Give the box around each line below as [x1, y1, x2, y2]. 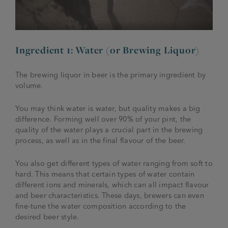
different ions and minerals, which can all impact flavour [15, 180, 209, 189]
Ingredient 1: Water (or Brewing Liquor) [15, 43, 200, 56]
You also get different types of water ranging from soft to [15, 158, 213, 168]
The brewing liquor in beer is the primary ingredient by [15, 70, 206, 79]
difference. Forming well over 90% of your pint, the [15, 114, 191, 124]
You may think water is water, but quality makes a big [15, 103, 201, 113]
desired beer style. [15, 212, 79, 221]
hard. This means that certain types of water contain [15, 169, 195, 179]
